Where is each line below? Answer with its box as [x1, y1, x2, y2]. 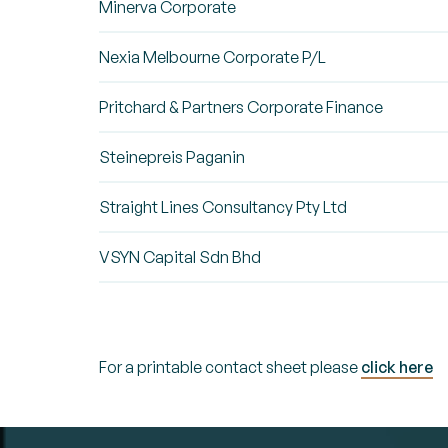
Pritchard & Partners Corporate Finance [99, 97, 383, 117]
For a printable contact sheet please [99, 357, 361, 377]
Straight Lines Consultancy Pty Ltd [99, 197, 347, 217]
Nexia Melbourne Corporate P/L [99, 47, 326, 67]
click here [361, 357, 433, 377]
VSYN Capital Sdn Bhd [99, 247, 261, 267]
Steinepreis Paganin [99, 147, 245, 167]
